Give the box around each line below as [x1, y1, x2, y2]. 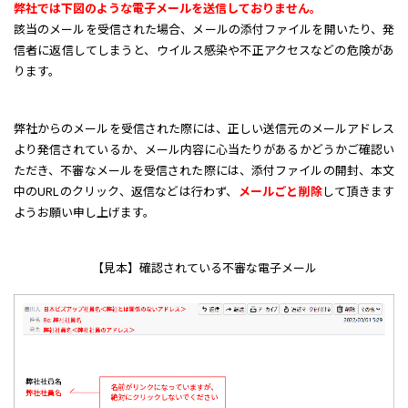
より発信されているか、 [14, 140, 145, 158]
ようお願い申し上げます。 [14, 203, 155, 220]
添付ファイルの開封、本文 [250, 161, 395, 178]
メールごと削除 [238, 182, 323, 199]
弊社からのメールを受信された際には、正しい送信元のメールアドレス [14, 119, 394, 137]
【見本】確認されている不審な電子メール [91, 259, 317, 276]
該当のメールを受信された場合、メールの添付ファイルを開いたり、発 [14, 20, 394, 37]
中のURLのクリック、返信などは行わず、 [14, 182, 239, 199]
